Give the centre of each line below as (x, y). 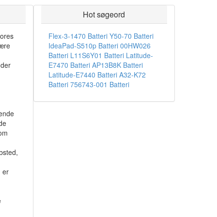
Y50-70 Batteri (131, 36)
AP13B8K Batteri (117, 65)
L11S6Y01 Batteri (97, 55)
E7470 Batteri (69, 65)
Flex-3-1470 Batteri (78, 36)
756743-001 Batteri (100, 84)
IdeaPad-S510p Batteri (83, 46)
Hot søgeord (104, 14)
